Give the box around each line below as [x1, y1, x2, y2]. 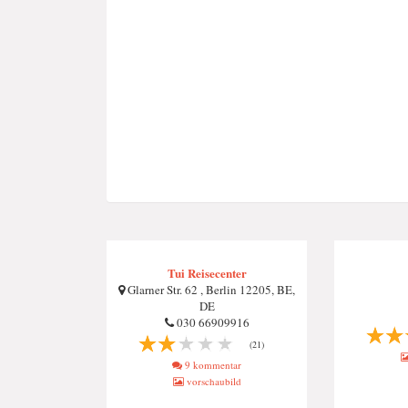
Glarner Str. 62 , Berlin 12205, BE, [125, 281, 295, 298]
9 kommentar [182, 358, 241, 372]
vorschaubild [183, 374, 241, 388]
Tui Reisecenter [167, 264, 247, 281]
